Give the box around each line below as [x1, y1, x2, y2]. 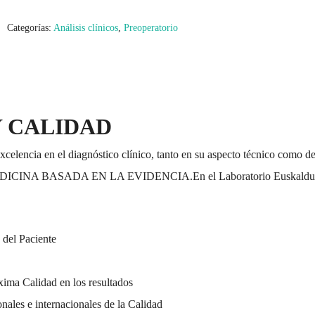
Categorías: [6, 22, 53, 34]
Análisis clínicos [53, 22, 118, 34]
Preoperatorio [123, 22, 178, 34]
